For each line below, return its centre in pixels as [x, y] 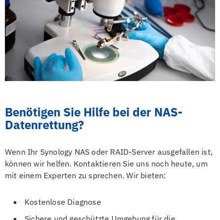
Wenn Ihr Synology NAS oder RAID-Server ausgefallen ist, [109, 151]
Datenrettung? [44, 124]
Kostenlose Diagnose [63, 202]
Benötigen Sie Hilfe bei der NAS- [94, 112]
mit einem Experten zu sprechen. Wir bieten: [86, 175]
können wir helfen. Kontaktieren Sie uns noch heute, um [106, 163]
